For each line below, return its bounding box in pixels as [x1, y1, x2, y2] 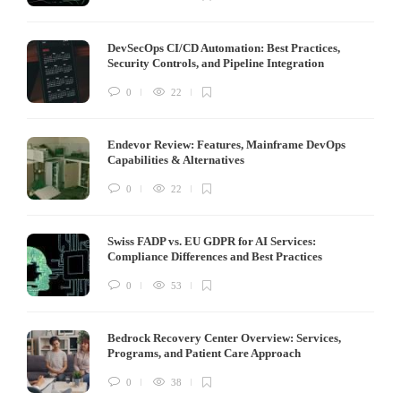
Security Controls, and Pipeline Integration [107, 56, 327, 71]
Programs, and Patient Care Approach [107, 346, 303, 361]
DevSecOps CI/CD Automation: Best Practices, [107, 41, 340, 55]
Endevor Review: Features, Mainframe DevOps [107, 138, 346, 152]
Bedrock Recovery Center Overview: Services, [107, 331, 341, 346]
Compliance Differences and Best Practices [107, 250, 325, 264]
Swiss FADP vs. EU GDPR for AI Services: [107, 235, 316, 249]
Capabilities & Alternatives [107, 153, 247, 167]
